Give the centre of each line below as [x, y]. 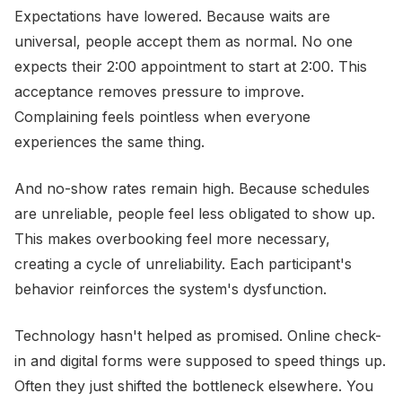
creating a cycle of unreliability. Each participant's [183, 264]
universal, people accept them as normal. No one [184, 41]
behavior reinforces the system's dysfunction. [170, 289]
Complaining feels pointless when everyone [162, 117]
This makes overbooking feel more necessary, [172, 239]
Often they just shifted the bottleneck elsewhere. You [194, 386]
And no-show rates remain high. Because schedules [192, 188]
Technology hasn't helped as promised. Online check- [198, 336]
